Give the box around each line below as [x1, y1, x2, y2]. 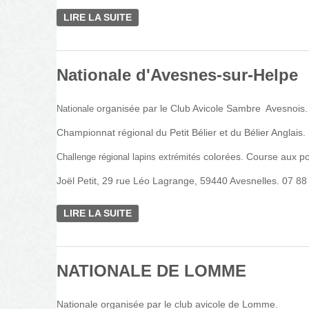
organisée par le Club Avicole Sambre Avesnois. [97, 103, 308, 114]
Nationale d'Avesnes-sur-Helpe [57, 66, 298, 84]
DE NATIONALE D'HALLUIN [132, 12, 258, 23]
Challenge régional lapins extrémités [57, 152, 203, 162]
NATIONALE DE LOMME [57, 261, 246, 280]
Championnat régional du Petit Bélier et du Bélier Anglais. [57, 127, 306, 138]
